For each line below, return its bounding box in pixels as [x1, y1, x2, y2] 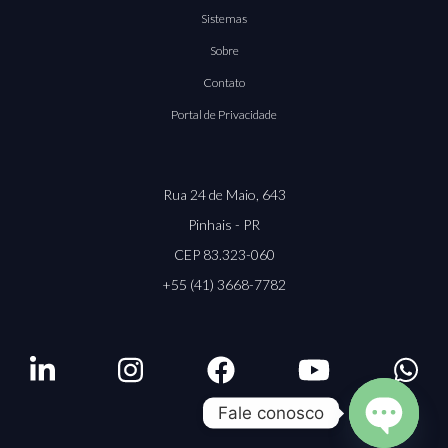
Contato [203, 74, 245, 90]
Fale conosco [218, 402, 324, 423]
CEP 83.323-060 [173, 245, 275, 263]
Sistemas [201, 10, 247, 26]
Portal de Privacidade [171, 106, 277, 122]
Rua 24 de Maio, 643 [162, 185, 286, 203]
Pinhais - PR [188, 215, 260, 233]
